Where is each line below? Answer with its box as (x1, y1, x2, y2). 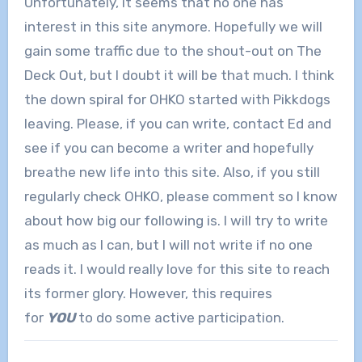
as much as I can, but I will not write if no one (23, 236, 313, 253)
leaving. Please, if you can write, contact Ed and (23, 115, 331, 132)
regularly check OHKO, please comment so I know (23, 187, 338, 204)
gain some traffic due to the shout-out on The (23, 42, 322, 59)
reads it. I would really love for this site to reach (23, 260, 330, 277)
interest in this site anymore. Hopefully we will (23, 18, 322, 35)
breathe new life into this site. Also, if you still (23, 163, 320, 180)
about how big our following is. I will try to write (23, 212, 328, 229)
